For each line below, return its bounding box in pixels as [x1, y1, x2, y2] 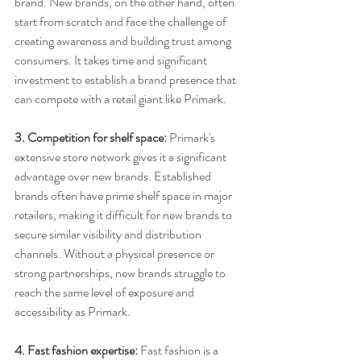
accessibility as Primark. [15, 302, 131, 322]
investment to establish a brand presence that [15, 70, 239, 89]
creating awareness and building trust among [15, 31, 234, 51]
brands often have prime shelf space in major [15, 186, 234, 205]
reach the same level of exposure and [15, 283, 197, 302]
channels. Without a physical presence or [15, 244, 217, 263]
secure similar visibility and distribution [15, 225, 204, 244]
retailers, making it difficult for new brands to [15, 205, 234, 225]
